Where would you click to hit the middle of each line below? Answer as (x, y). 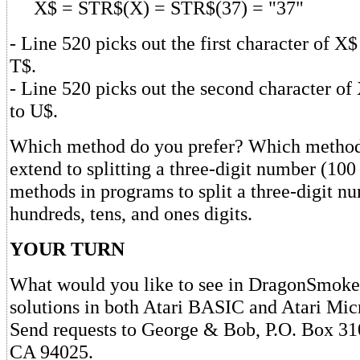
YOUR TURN (67, 248)
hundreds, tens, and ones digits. (131, 213)
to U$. (34, 110)
